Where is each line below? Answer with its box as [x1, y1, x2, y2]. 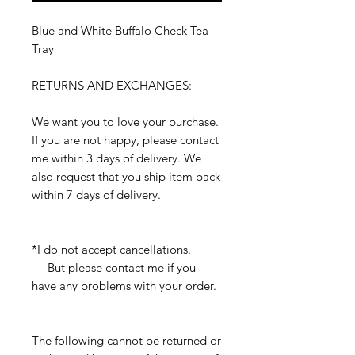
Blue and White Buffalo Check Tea [32, 23, 208, 39]
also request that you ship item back [32, 169, 220, 185]
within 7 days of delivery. [32, 187, 161, 203]
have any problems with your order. [32, 278, 216, 294]
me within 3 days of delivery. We [32, 151, 201, 166]
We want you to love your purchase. [32, 114, 219, 130]
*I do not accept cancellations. [32, 242, 191, 258]
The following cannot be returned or [32, 333, 221, 349]
